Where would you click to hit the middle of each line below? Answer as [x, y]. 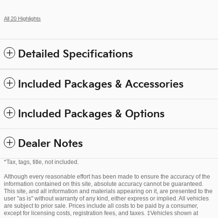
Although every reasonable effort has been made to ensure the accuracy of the [107, 176]
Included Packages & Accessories [101, 84]
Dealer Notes [50, 144]
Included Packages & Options [91, 114]
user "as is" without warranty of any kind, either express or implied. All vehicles [106, 198]
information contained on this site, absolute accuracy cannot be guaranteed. [104, 184]
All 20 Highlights [22, 18]
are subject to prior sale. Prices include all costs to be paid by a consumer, [101, 206]
